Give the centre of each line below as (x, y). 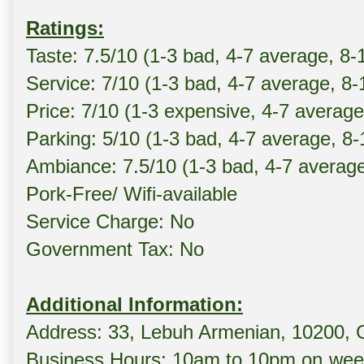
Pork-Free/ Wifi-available (132, 194)
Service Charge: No (110, 222)
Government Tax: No (115, 249)
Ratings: (65, 28)
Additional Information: (134, 305)
